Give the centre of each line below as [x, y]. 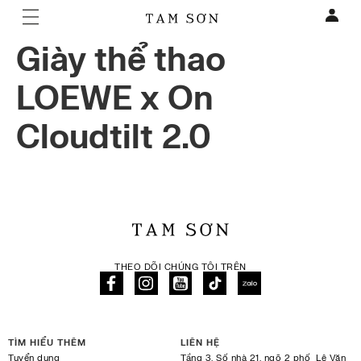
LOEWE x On [115, 100]
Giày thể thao [121, 61]
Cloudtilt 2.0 [114, 138]
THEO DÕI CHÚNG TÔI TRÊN [180, 267]
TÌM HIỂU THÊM [47, 343]
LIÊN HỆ [200, 343]
